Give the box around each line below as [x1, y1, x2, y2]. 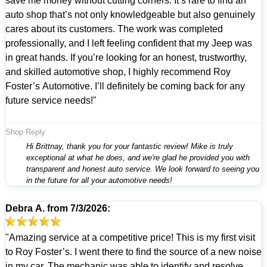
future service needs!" [5, 95, 97, 105]
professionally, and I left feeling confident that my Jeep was [5, 38, 252, 48]
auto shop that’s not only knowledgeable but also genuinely [5, 9, 255, 20]
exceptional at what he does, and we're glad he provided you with [26, 153, 250, 162]
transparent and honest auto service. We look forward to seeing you [26, 164, 259, 173]
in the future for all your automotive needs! [26, 175, 172, 185]
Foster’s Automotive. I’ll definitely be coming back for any [5, 80, 245, 91]
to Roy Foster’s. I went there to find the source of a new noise [5, 246, 262, 257]
